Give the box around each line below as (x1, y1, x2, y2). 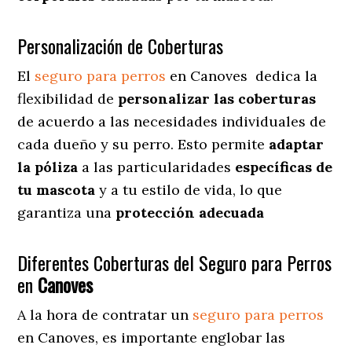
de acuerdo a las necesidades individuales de (17, 112, 327, 130)
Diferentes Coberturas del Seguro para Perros (17, 247, 332, 277)
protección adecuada (115, 203, 265, 222)
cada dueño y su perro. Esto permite (17, 134, 269, 153)
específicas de (231, 157, 333, 176)
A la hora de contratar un (17, 305, 193, 324)
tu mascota (17, 180, 96, 199)
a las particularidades (78, 157, 232, 176)
